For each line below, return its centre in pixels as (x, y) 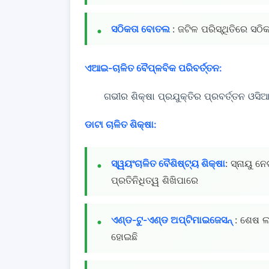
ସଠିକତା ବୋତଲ (142, 29)
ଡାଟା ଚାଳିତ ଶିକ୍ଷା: (121, 124)
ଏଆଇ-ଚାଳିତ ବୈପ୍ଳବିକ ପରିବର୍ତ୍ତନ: (153, 68)
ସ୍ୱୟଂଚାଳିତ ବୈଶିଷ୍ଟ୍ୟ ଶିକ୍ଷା (168, 163)
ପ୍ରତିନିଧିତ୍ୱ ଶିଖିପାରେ (155, 180)
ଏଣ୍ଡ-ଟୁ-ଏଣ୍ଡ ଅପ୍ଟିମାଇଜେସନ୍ (173, 220)
